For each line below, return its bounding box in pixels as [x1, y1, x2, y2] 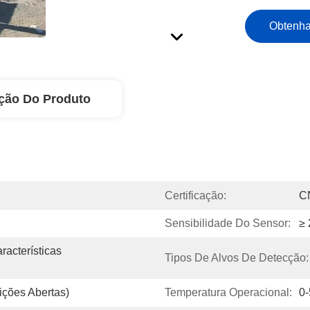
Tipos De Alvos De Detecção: [165, 252, 309, 264]
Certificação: [165, 190, 226, 201]
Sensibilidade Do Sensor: [165, 217, 291, 229]
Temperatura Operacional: [165, 286, 292, 298]
